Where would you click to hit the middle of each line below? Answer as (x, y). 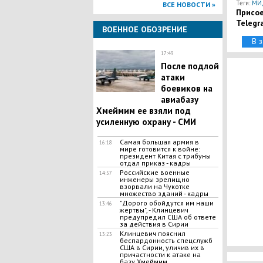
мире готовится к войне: (160, 149)
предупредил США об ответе (168, 217)
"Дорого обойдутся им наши (166, 203)
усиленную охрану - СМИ (146, 122)
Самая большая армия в (159, 142)
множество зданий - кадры (164, 193)
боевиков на (186, 88)
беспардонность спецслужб (166, 240)
